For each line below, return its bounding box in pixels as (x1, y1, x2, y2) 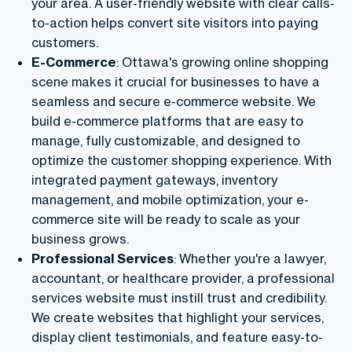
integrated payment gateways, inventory (31, 171, 277, 188)
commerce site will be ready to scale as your (31, 211, 300, 227)
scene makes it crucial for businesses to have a (31, 73, 320, 90)
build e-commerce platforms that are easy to (31, 112, 303, 129)
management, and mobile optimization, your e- (31, 191, 309, 207)
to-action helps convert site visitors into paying (31, 14, 318, 31)
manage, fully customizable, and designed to (31, 132, 300, 148)
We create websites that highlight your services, (31, 309, 324, 325)
